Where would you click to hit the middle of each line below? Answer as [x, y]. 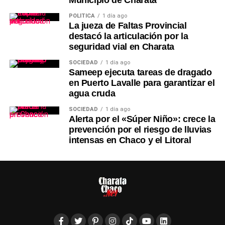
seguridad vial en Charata [122, 46]
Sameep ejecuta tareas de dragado [140, 72]
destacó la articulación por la [128, 36]
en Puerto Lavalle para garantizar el [142, 83]
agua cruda [92, 93]
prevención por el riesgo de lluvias [140, 129]
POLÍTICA [82, 16]
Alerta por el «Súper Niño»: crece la [142, 119]
